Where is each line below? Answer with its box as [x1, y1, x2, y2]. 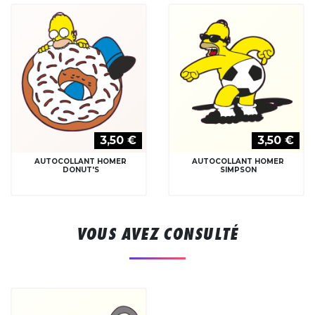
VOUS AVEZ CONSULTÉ [77, 223, 238, 244]
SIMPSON [219, 165, 257, 174]
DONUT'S [62, 165, 99, 174]
